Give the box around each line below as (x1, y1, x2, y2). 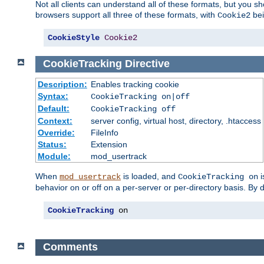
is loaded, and (121, 171, 178, 181)
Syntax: (37, 91, 68, 101)
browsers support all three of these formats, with (35, 10, 217, 20)
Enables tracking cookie (90, 79, 179, 89)
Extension (90, 139, 127, 149)
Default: (37, 103, 70, 113)
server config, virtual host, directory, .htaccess (90, 115, 261, 126)
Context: (37, 115, 72, 126)
